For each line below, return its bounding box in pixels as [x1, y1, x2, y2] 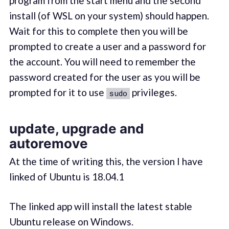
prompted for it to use [9, 86, 106, 98]
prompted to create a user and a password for [9, 40, 206, 52]
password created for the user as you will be [9, 71, 200, 83]
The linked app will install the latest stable [9, 200, 192, 213]
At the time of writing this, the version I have [9, 155, 203, 167]
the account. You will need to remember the [9, 55, 196, 67]
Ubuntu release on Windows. [9, 216, 133, 228]
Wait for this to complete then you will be [9, 25, 188, 37]
